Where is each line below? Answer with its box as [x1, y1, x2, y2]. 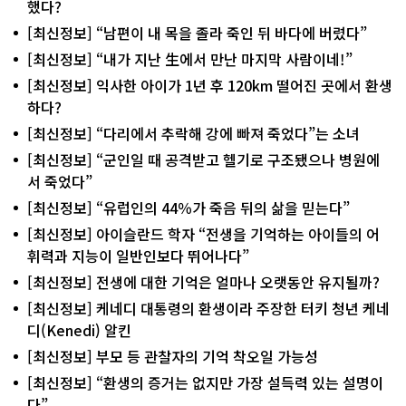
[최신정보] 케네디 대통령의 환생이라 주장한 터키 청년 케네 [27, 296, 390, 319]
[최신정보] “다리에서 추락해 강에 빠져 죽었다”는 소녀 [27, 121, 360, 144]
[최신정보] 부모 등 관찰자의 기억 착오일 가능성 [27, 344, 318, 367]
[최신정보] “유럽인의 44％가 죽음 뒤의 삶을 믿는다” [27, 196, 350, 218]
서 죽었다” [27, 169, 92, 192]
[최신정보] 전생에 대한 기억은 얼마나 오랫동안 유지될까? [27, 270, 380, 293]
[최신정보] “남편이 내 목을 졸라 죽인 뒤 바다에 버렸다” [27, 21, 367, 43]
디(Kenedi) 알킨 [27, 318, 131, 341]
